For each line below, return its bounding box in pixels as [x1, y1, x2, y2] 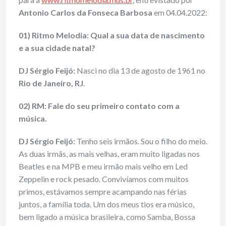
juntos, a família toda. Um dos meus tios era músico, [19, 199, 194, 209]
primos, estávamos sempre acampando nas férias [19, 187, 187, 197]
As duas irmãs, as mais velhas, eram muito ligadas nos [19, 149, 200, 159]
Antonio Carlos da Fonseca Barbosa [19, 8, 152, 18]
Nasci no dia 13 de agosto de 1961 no [75, 66, 205, 76]
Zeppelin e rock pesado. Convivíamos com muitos [19, 174, 189, 184]
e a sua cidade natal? [19, 43, 95, 53]
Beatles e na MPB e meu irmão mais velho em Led [19, 161, 188, 172]
